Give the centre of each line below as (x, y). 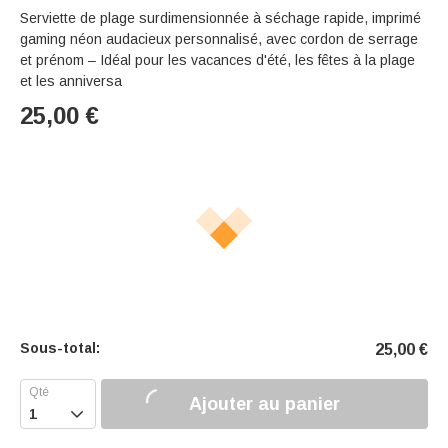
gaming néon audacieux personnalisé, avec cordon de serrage (219, 39)
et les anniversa (71, 81)
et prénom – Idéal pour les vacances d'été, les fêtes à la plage (217, 60)
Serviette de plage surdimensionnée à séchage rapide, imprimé (220, 18)
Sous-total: (60, 348)
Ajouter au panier (264, 403)
